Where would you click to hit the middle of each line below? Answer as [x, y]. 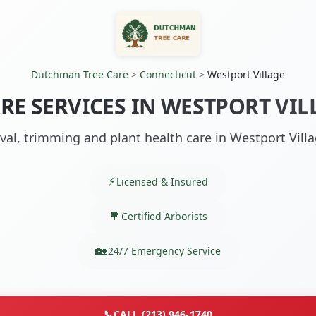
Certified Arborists [164, 216]
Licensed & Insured [162, 181]
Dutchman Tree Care [80, 75]
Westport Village [246, 75]
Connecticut [168, 75]
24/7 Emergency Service [164, 250]
